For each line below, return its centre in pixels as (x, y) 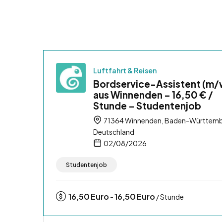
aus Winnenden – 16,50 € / (153, 94)
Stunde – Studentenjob (147, 105)
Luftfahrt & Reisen (125, 70)
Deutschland (114, 132)
